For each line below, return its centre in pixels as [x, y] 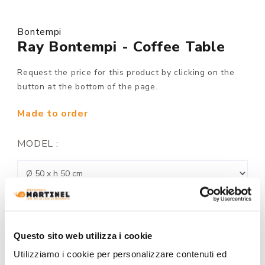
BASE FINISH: [50, 203]
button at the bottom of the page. [88, 86]
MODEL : [38, 143]
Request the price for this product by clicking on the [126, 72]
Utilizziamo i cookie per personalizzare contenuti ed [120, 254]
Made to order [53, 113]
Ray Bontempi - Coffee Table [121, 46]
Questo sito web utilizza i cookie [83, 235]
